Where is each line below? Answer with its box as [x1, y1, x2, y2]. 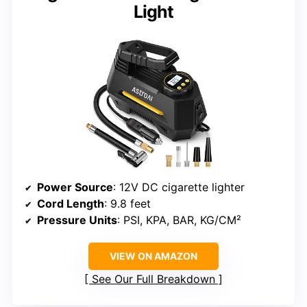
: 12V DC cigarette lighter [113, 180, 245, 194]
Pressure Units [37, 212, 117, 227]
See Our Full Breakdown [92, 271, 215, 286]
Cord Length [37, 196, 104, 210]
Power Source [37, 180, 113, 194]
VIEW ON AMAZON [110, 249, 197, 262]
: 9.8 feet [104, 196, 151, 210]
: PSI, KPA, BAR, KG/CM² [117, 212, 241, 227]
